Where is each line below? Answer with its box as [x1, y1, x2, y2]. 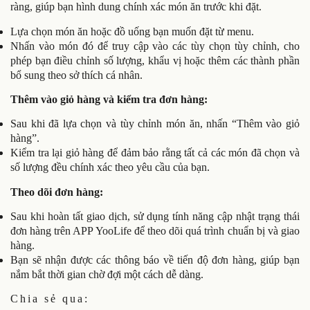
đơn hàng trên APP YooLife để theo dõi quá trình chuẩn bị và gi [10, 225, 289, 237]
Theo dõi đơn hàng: [10, 185, 103, 198]
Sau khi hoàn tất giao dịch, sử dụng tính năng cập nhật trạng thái [10, 210, 300, 223]
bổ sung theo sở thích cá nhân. [10, 69, 143, 81]
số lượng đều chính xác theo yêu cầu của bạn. [10, 161, 210, 174]
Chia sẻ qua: [10, 292, 89, 304]
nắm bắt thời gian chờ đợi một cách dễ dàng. [10, 268, 203, 281]
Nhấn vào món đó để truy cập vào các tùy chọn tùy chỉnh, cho [10, 39, 300, 52]
